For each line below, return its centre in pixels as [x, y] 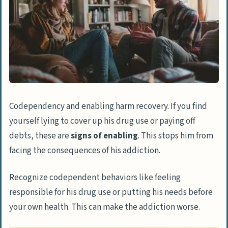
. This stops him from [176, 136]
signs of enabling [104, 136]
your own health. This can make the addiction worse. [105, 207]
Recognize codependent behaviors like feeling [95, 178]
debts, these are [40, 136]
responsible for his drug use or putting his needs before [111, 193]
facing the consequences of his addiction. [85, 150]
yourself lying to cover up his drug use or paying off [102, 121]
